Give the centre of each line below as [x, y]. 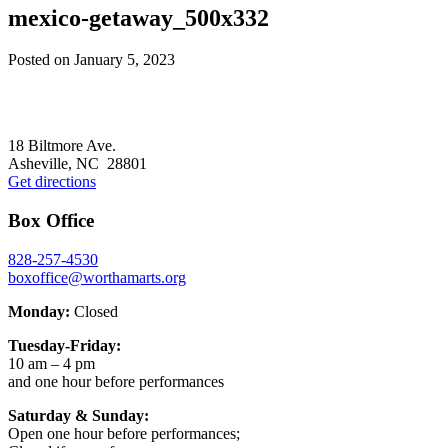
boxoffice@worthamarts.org [97, 277]
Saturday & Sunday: [78, 415]
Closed [94, 311]
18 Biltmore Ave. [62, 146]
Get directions [52, 182]
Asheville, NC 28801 [77, 164]
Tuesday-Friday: [64, 345]
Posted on [41, 60]
